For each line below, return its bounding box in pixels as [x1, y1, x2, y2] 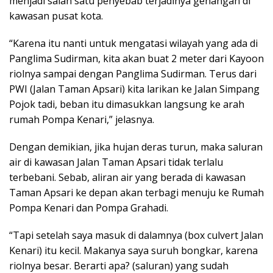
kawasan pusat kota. [9, 9, 103, 23]
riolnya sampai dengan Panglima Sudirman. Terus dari [9, 67, 257, 81]
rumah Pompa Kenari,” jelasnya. [9, 113, 154, 127]
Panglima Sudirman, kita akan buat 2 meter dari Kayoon [9, 52, 264, 66]
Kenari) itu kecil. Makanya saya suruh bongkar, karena [9, 244, 258, 258]
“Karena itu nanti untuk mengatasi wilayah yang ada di [9, 37, 258, 51]
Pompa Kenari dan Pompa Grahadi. [9, 201, 168, 215]
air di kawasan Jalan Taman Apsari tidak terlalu [9, 155, 223, 169]
